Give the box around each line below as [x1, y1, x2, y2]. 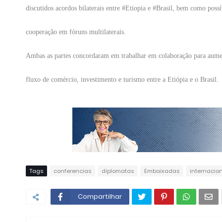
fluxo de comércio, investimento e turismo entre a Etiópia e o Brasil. [26, 76, 219, 84]
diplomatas [102, 167, 134, 175]
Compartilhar [78, 192, 122, 202]
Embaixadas [144, 167, 179, 175]
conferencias [54, 167, 91, 175]
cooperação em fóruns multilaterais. [26, 28, 126, 36]
